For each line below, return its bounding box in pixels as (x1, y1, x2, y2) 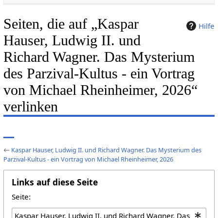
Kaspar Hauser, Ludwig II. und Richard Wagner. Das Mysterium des (11, 145, 201, 154)
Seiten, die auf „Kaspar (3, 15, 139, 32)
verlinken (3, 98, 58, 115)
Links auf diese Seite (11, 176, 98, 188)
